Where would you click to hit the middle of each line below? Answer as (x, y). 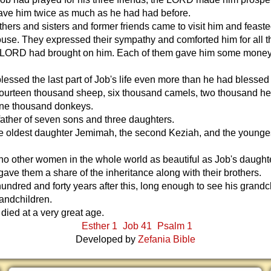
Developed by (107, 239)
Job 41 (137, 226)
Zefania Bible (167, 239)
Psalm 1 (175, 226)
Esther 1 (100, 226)
